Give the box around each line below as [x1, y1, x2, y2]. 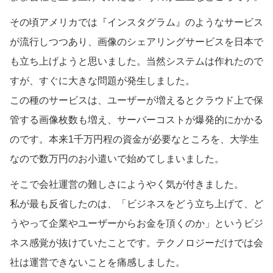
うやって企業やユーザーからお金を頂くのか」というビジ [10, 218, 263, 229]
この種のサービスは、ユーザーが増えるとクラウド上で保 [10, 94, 263, 105]
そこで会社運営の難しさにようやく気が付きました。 [10, 179, 244, 190]
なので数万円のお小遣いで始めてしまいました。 [10, 153, 224, 164]
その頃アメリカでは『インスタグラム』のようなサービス [10, 16, 263, 27]
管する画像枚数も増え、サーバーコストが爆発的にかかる [10, 114, 263, 125]
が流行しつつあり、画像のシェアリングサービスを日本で [10, 36, 263, 47]
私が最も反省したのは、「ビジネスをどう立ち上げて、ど [10, 198, 263, 209]
